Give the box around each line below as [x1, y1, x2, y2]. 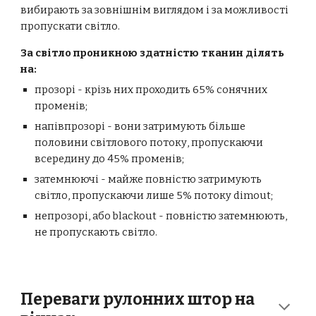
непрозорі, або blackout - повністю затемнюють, [35, 209, 288, 222]
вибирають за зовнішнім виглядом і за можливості [20, 4, 289, 16]
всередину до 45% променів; [35, 152, 185, 165]
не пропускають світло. [35, 226, 160, 238]
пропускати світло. [20, 20, 123, 32]
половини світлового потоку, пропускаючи [35, 136, 264, 149]
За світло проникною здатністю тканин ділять [20, 47, 285, 59]
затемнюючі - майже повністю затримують [35, 173, 262, 186]
